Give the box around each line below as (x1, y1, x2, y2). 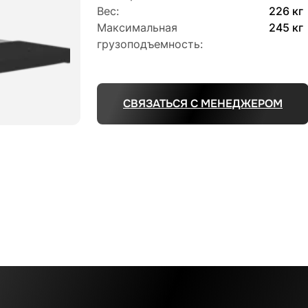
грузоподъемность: (97, 37, 203, 51)
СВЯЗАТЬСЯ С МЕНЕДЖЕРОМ (123, 96, 283, 111)
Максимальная (97, 21, 177, 34)
